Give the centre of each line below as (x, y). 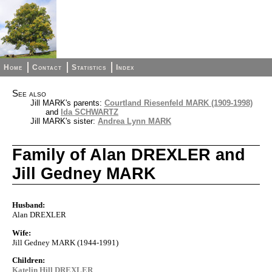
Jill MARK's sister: (64, 121)
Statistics (89, 67)
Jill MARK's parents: (67, 103)
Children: (29, 260)
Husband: (29, 205)
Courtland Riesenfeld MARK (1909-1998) (178, 103)
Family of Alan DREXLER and (129, 155)
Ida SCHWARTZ (90, 112)
